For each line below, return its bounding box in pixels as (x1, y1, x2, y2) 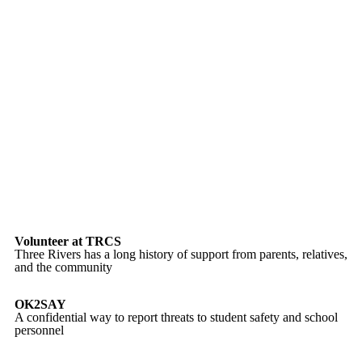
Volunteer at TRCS (15, 234, 122, 248)
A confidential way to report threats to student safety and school (15, 310, 339, 324)
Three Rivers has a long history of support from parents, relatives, (15, 247, 348, 261)
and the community (15, 260, 113, 274)
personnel (15, 323, 65, 337)
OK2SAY (15, 297, 67, 311)
